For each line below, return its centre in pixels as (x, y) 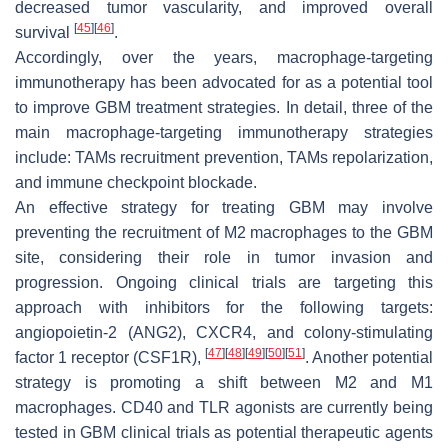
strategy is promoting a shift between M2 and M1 (224, 382)
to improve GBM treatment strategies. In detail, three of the (224, 107)
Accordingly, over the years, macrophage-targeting (224, 57)
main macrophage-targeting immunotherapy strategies (224, 132)
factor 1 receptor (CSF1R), (110, 357)
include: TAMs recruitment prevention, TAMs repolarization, (224, 157)
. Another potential (369, 357)
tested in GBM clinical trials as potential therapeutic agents (224, 432)
